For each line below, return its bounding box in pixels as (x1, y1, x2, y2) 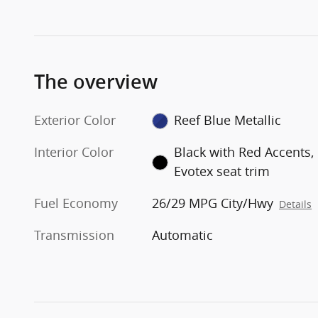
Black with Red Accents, (173, 143, 314, 160)
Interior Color (34, 143, 114, 160)
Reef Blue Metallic (173, 111, 281, 128)
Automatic (152, 226, 214, 243)
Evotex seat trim (173, 162, 270, 180)
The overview (34, 70, 158, 93)
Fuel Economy (34, 194, 118, 212)
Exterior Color (34, 111, 116, 128)
